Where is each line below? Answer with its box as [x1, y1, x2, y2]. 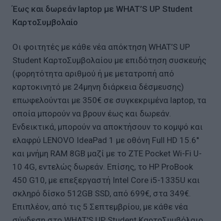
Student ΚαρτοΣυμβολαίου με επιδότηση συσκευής [12, 55, 206, 66]
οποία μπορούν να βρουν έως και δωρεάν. [12, 109, 171, 119]
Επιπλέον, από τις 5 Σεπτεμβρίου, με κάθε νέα [12, 202, 188, 212]
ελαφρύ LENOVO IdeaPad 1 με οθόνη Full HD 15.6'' [12, 135, 199, 146]
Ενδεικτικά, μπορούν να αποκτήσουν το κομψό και [12, 122, 203, 132]
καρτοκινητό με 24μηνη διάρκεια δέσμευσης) [12, 82, 184, 92]
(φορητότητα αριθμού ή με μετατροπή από [12, 69, 174, 79]
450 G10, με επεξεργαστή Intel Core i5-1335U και [12, 175, 200, 185]
